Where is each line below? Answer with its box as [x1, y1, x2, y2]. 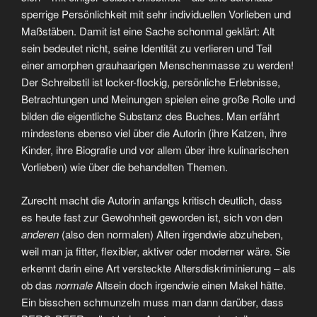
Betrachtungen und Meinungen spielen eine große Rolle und [21, 91, 295, 107]
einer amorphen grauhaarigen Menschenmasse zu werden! [21, 57, 294, 73]
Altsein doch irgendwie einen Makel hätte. [96, 277, 286, 292]
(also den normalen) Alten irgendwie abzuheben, [62, 226, 283, 241]
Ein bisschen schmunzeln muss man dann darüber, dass [21, 294, 284, 309]
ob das [21, 277, 55, 292]
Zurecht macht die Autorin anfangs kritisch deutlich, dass [21, 192, 282, 207]
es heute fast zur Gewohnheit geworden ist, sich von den [21, 209, 282, 224]
